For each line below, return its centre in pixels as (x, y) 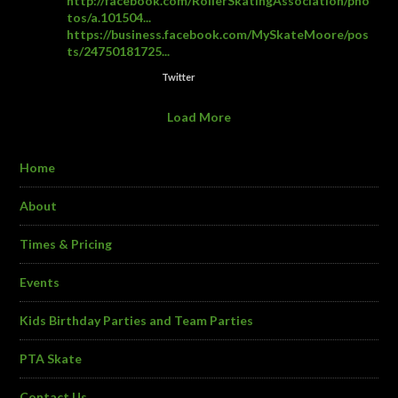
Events (40, 282)
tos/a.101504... (109, 17)
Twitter (178, 76)
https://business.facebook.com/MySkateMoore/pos (218, 34)
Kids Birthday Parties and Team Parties (137, 320)
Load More (199, 116)
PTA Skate (51, 358)
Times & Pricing (66, 243)
